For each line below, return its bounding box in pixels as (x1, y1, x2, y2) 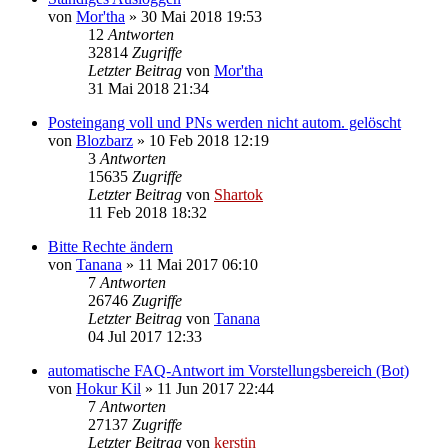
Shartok (214, 185, 263, 203)
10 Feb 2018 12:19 (149, 131, 269, 149)
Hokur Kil (76, 379, 141, 397)
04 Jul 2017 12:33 (88, 327, 202, 345)
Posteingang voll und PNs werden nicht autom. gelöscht (48, 113, 401, 131)
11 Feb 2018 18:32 (88, 203, 207, 221)
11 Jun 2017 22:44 (157, 379, 274, 397)
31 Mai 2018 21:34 (88, 79, 209, 97)
